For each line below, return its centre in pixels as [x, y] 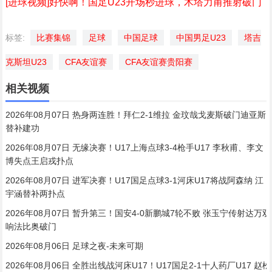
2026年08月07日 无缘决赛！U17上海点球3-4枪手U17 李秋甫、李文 [134, 148]
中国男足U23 [201, 38]
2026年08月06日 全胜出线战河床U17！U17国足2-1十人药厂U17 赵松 [138, 265]
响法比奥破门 [31, 226]
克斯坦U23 [26, 62]
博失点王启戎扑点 [39, 161]
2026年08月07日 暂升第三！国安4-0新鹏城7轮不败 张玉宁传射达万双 [138, 213]
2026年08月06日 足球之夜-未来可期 [74, 246]
